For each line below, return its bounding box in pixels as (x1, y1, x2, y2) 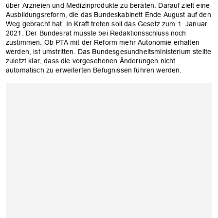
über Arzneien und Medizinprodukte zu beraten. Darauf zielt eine (6, 1, 210, 9)
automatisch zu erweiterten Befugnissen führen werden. (6, 66, 182, 74)
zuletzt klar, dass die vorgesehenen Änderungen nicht (6, 56, 176, 65)
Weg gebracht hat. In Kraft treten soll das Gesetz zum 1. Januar (6, 19, 208, 28)
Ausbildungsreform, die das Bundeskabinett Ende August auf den (6, 10, 211, 18)
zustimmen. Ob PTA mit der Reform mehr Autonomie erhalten (6, 38, 200, 46)
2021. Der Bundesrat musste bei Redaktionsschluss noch (6, 29, 186, 37)
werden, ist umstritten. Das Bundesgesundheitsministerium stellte (6, 47, 212, 55)
